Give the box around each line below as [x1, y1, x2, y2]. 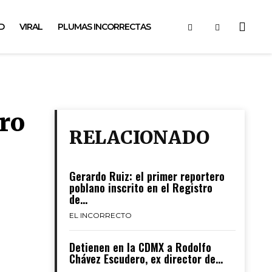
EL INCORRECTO [69, 211, 132, 220]
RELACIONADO [69, 126, 209, 149]
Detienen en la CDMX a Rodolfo [69, 239, 211, 255]
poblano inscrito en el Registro [69, 180, 212, 195]
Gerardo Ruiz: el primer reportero [69, 168, 225, 184]
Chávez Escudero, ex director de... [69, 251, 223, 267]
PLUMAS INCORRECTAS [57, 21, 151, 32]
